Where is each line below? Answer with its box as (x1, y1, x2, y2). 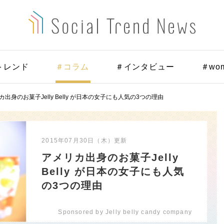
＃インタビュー (115, 62, 174, 71)
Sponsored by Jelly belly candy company (58, 208, 192, 216)
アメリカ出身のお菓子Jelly (41, 152, 179, 163)
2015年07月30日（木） (41, 137, 114, 144)
